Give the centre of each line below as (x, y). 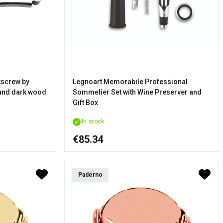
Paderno (91, 175)
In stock (93, 122)
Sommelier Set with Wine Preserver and (137, 92)
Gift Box (86, 103)
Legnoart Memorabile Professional (130, 82)
